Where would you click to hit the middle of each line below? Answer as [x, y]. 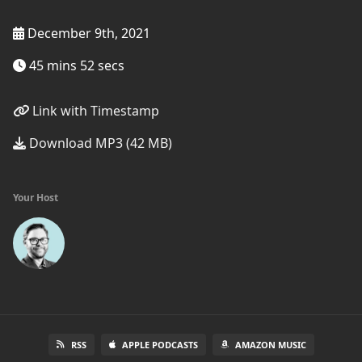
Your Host [36, 198]
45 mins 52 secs [75, 65]
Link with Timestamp [94, 111]
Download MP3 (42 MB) [99, 143]
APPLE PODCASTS [160, 345]
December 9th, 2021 [87, 33]
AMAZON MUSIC [270, 345]
